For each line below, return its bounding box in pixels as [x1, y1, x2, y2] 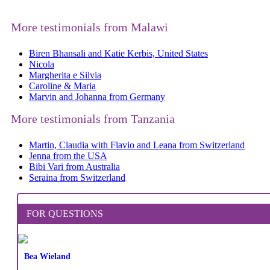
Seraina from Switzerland [29, 172, 125, 183]
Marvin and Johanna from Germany [29, 91, 165, 102]
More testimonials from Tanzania [11, 112, 175, 126]
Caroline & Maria [29, 80, 96, 91]
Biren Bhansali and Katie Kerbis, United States [29, 48, 208, 58]
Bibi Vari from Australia [29, 161, 120, 172]
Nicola [29, 58, 54, 69]
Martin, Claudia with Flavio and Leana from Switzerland [29, 139, 245, 150]
